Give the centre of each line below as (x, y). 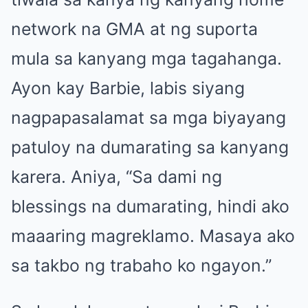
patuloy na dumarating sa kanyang (150, 147)
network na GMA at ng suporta (134, 29)
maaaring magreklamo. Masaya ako (153, 235)
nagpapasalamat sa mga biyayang (148, 117)
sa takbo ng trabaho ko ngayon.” (141, 265)
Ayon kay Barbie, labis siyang (128, 88)
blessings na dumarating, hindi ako (150, 206)
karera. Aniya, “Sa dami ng (117, 176)
